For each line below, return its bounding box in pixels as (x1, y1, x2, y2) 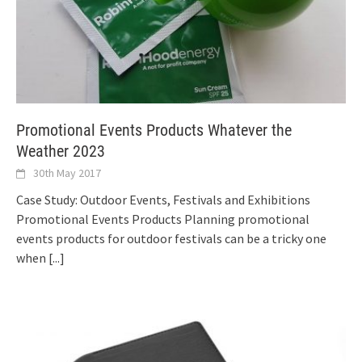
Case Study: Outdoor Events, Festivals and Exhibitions (16, 192, 310, 208)
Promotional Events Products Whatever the (16, 120, 292, 141)
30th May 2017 (33, 166, 101, 181)
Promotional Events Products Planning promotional (16, 211, 309, 228)
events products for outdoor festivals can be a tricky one (16, 230, 326, 247)
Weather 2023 (16, 141, 105, 162)
